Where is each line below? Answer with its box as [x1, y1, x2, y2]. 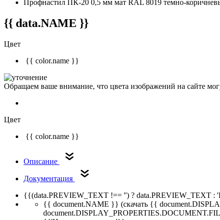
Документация [24, 174, 75, 183]
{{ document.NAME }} [43, 199, 121, 208]
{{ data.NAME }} [4, 16, 88, 29]
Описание [24, 157, 59, 165]
